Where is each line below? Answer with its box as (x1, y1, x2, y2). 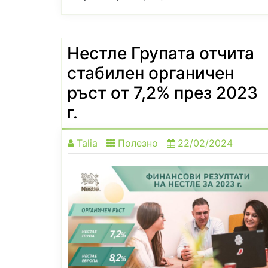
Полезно (118, 137, 158, 150)
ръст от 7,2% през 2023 (67, 83, 258, 103)
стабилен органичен (67, 63, 234, 84)
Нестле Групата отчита (67, 43, 254, 64)
